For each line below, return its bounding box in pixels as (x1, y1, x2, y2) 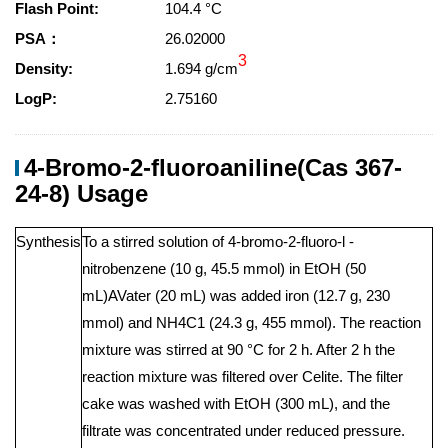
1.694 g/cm (165, 60, 238, 77)
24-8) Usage (15, 180, 148, 207)
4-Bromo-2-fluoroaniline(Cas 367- (24, 154, 402, 181)
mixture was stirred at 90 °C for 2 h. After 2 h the (82, 341, 395, 358)
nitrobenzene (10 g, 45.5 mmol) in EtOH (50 (82, 260, 366, 277)
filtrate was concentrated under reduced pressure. (82, 422, 405, 439)
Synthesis (16, 233, 81, 250)
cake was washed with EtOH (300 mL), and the (82, 395, 390, 412)
